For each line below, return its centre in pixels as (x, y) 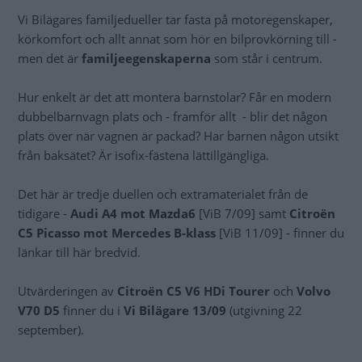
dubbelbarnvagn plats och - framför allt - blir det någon (173, 117)
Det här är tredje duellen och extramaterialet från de (163, 194)
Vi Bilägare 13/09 (175, 311)
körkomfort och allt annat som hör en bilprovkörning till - (177, 39)
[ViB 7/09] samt (242, 214)
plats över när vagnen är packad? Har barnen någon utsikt (178, 136)
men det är (50, 59)
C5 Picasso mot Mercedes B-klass (117, 233)
